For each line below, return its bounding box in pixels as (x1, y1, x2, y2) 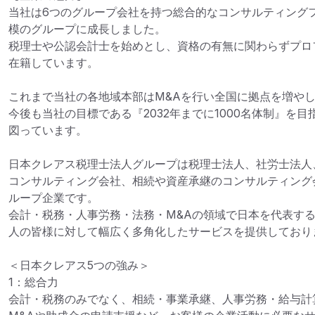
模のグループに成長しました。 (8, 22, 166, 36)
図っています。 (8, 123, 87, 137)
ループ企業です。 (8, 191, 98, 205)
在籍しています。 (8, 56, 98, 70)
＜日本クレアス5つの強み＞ (8, 258, 150, 272)
